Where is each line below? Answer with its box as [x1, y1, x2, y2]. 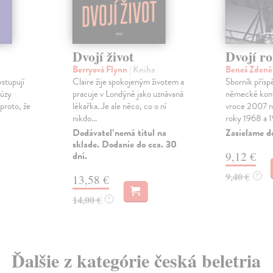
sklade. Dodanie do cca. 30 [72, 137, 177, 152]
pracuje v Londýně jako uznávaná [72, 87, 183, 101]
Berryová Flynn [72, 63, 129, 77]
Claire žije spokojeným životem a [72, 75, 184, 89]
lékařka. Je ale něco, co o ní [72, 99, 166, 113]
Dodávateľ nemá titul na [72, 126, 166, 141]
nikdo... [72, 112, 97, 126]
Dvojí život [72, 46, 133, 67]
